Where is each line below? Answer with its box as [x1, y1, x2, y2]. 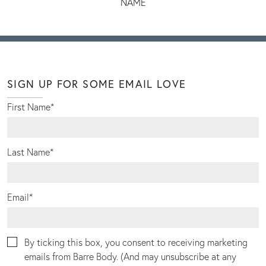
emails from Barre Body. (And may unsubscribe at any [24, 249, 236, 262]
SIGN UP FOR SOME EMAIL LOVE [7, 76, 186, 91]
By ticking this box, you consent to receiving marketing [24, 235, 248, 248]
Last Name [7, 145, 50, 158]
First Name [7, 100, 50, 113]
